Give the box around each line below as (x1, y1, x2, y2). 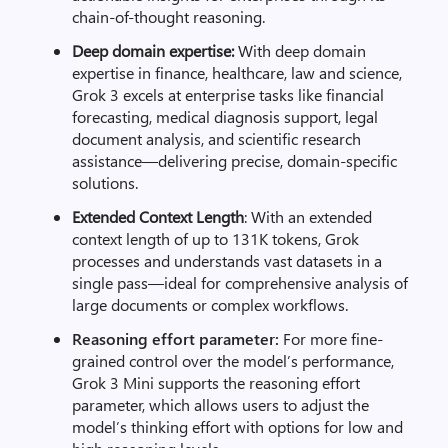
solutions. (72, 172, 138, 193)
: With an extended (244, 206, 372, 227)
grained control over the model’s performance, (72, 350, 394, 371)
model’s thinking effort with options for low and (72, 416, 403, 437)
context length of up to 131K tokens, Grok (72, 228, 359, 249)
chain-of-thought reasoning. (72, 6, 265, 27)
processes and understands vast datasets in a (72, 250, 382, 271)
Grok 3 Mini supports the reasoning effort (72, 372, 360, 393)
